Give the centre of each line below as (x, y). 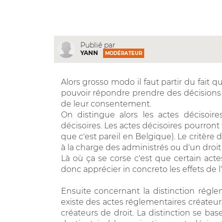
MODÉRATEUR (123, 54)
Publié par (98, 45)
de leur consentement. (106, 104)
